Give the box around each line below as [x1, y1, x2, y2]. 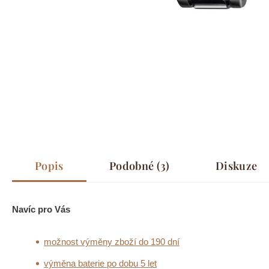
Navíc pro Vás [12, 204, 70, 215]
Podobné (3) [109, 159, 170, 174]
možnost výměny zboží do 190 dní [44, 237, 180, 247]
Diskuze [215, 159, 258, 174]
